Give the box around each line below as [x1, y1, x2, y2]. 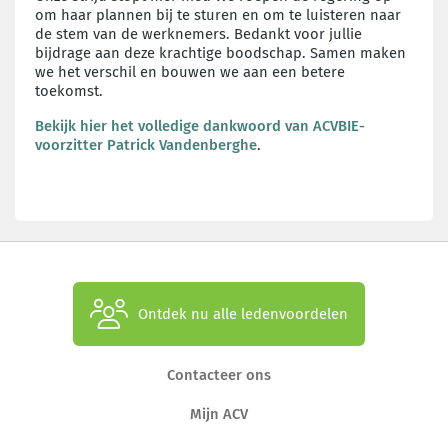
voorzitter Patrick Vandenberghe [35, 135, 257, 154]
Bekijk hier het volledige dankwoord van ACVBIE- [35, 116, 365, 135]
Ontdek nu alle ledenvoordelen [138, 304, 348, 323]
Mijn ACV [190, 404, 248, 423]
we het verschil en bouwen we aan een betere [35, 62, 345, 81]
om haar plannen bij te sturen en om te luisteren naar [35, 5, 401, 24]
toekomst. [35, 81, 107, 100]
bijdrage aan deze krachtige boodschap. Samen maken [35, 43, 406, 62]
